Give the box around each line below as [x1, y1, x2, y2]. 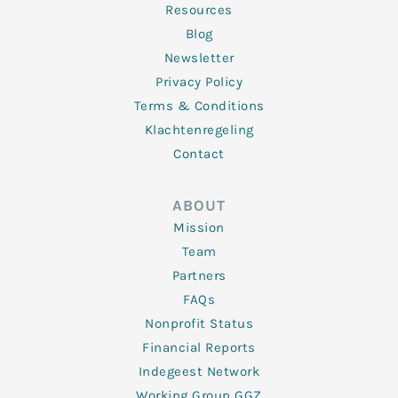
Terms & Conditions [133, 98, 265, 114]
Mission [173, 219, 225, 235]
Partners [171, 267, 227, 283]
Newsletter [163, 50, 235, 66]
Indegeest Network [138, 363, 260, 379]
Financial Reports [142, 339, 256, 355]
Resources [165, 2, 233, 18]
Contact [173, 146, 225, 162]
